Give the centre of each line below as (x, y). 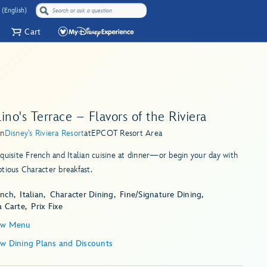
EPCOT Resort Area (127, 133)
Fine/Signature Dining (161, 194)
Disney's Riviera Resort (44, 133)
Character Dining (82, 194)
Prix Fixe (47, 206)
